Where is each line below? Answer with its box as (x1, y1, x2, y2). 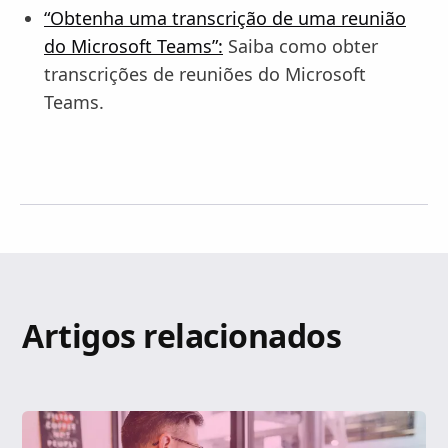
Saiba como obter (223, 34, 378, 58)
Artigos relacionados (22, 314, 342, 357)
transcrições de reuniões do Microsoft (44, 62, 366, 86)
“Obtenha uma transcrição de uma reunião (44, 6, 406, 30)
